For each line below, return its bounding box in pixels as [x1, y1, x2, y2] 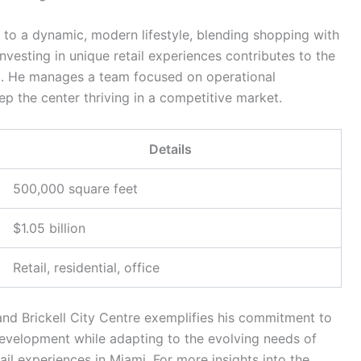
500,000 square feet [13, 180, 138, 197]
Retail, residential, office [13, 259, 160, 276]
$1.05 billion [13, 219, 85, 236]
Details [149, 140, 192, 157]
